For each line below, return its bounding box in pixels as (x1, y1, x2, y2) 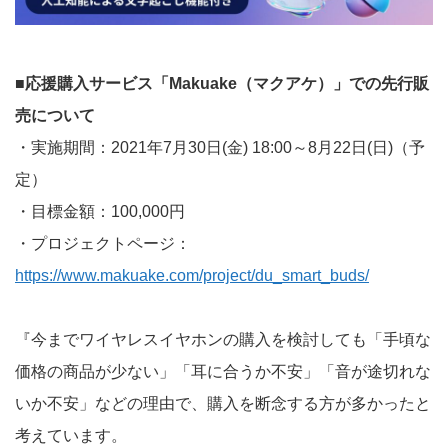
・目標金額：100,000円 (15, 203, 185, 221)
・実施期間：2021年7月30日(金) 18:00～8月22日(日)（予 (15, 139, 425, 157)
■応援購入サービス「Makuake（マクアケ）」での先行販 (15, 75, 429, 93)
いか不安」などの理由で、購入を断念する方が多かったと (15, 395, 431, 413)
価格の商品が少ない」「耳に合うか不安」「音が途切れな (15, 363, 431, 381)
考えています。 (15, 427, 127, 445)
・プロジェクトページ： (15, 235, 191, 253)
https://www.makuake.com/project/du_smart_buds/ (15, 267, 369, 285)
